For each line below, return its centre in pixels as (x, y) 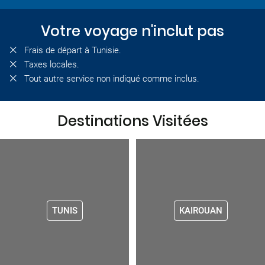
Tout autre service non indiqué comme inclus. (112, 79)
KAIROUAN (201, 211)
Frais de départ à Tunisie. (73, 51)
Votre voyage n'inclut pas (132, 31)
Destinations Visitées (132, 121)
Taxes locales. (52, 65)
